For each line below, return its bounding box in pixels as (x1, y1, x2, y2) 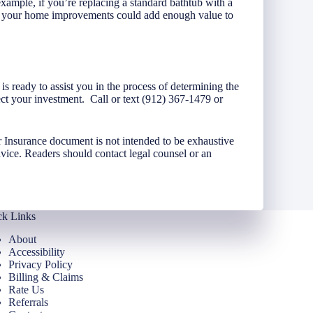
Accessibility (8, 246, 65, 258)
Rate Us (8, 284, 44, 296)
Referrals (8, 296, 48, 308)
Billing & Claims (8, 271, 83, 283)
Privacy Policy (8, 259, 73, 270)
